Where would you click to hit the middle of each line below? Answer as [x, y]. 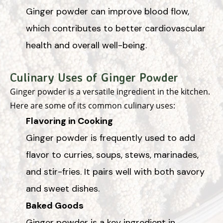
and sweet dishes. [63, 188]
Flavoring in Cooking [69, 121]
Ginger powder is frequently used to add [111, 138]
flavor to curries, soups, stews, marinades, [112, 155]
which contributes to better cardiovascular [116, 28]
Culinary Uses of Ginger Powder [94, 77]
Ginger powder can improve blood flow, [108, 11]
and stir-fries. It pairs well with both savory [115, 171]
